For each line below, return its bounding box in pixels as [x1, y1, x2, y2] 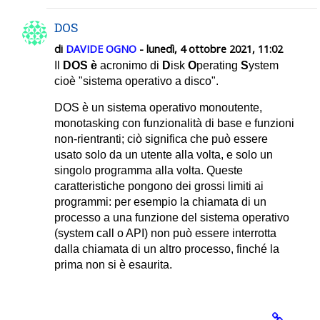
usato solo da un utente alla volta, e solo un [54, 149, 273, 161]
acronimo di [97, 59, 162, 72]
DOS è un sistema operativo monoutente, [54, 101, 262, 114]
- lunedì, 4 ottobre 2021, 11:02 [136, 42, 283, 56]
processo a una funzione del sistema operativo [54, 211, 289, 224]
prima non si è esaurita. [54, 259, 172, 271]
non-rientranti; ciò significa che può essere [54, 133, 268, 146]
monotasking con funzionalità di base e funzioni [54, 117, 294, 130]
